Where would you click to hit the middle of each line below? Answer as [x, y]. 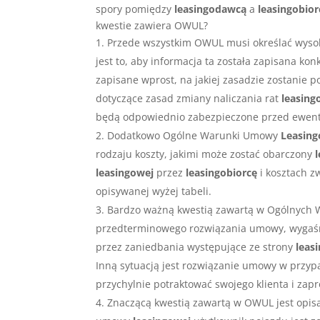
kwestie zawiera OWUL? [152, 26]
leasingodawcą [211, 9]
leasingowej [125, 173]
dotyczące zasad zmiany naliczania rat [189, 99]
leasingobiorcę [222, 173]
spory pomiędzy [135, 9]
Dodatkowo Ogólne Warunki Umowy [194, 136]
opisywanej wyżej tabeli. [154, 191]
